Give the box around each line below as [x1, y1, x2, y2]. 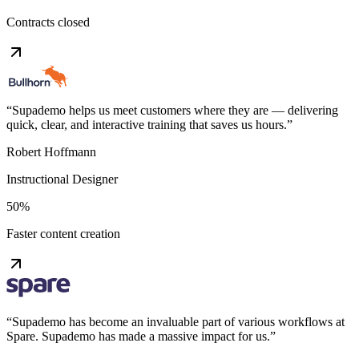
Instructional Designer [6, 171, 118, 186]
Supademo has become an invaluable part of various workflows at [12, 314, 345, 329]
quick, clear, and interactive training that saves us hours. [6, 117, 287, 131]
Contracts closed [6, 14, 90, 29]
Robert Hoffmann [6, 144, 96, 159]
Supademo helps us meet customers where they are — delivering [12, 103, 338, 117]
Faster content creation [6, 226, 120, 240]
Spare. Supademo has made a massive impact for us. [6, 329, 270, 343]
